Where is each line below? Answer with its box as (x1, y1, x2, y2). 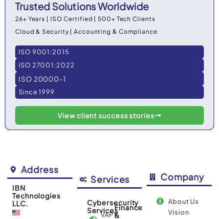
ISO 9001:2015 (19, 47, 69, 56)
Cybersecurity (87, 197, 139, 207)
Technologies (12, 191, 61, 200)
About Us (168, 197, 199, 205)
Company (160, 171, 205, 182)
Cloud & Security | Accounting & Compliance (15, 28, 157, 36)
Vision (168, 208, 189, 216)
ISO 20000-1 (19, 74, 66, 83)
